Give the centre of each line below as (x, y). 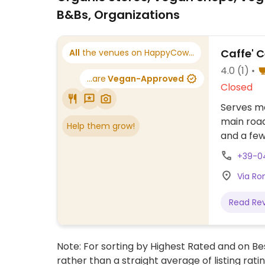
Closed (237, 87)
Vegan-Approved (145, 79)
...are (96, 79)
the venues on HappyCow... (137, 53)
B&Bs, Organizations (118, 15)
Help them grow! (101, 126)
